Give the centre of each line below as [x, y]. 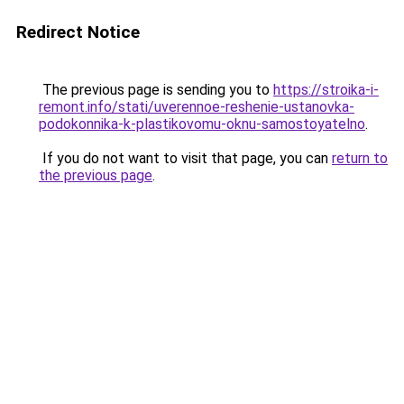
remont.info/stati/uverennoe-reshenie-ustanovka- [197, 107]
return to [360, 158]
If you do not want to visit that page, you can [185, 158]
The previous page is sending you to [156, 90]
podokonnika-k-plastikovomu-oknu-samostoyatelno [202, 124]
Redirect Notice [78, 32]
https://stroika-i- [326, 90]
